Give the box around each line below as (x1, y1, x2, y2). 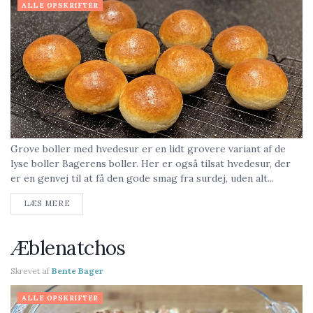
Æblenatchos (10, 235, 126, 261)
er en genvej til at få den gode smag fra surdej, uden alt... (10, 172, 274, 184)
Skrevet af (10, 265, 50, 276)
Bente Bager (52, 265, 103, 276)
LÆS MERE (24, 198, 71, 208)
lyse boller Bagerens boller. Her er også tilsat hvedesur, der (10, 157, 291, 170)
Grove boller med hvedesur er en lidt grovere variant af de (10, 143, 286, 155)
